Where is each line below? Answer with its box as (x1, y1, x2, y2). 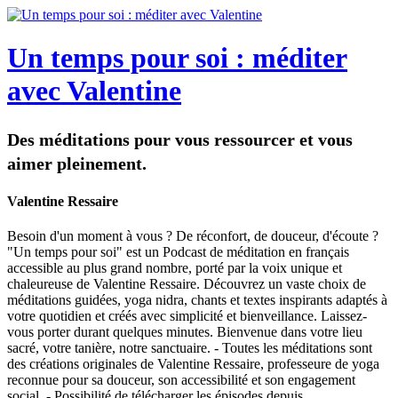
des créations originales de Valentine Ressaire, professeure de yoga (7, 356, 379, 372)
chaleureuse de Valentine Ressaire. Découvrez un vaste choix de (7, 276, 366, 292)
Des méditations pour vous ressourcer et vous (7, 129, 353, 149)
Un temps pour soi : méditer (7, 42, 347, 75)
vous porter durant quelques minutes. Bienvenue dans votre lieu (7, 324, 362, 340)
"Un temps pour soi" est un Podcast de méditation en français (7, 244, 349, 260)
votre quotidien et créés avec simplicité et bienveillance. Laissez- (7, 308, 367, 324)
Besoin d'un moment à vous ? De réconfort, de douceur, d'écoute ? (7, 228, 378, 244)
